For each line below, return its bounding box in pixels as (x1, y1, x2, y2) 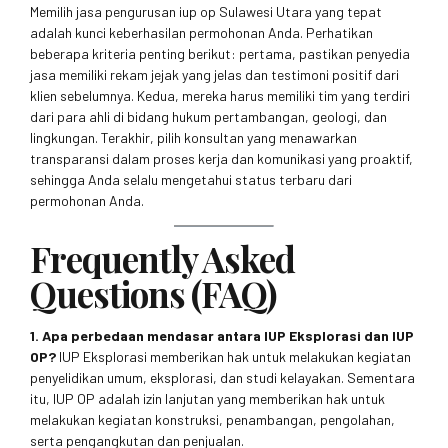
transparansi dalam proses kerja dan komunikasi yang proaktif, (30, 149, 413, 167)
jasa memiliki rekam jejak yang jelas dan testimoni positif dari (30, 65, 399, 83)
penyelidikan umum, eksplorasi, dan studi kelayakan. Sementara (30, 368, 415, 386)
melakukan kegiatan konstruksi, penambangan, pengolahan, (30, 410, 395, 428)
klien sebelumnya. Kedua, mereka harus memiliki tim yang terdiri (30, 86, 410, 104)
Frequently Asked (30, 234, 296, 282)
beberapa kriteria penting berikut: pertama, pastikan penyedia (30, 44, 410, 62)
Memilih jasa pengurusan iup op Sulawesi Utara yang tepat (30, 2, 382, 20)
